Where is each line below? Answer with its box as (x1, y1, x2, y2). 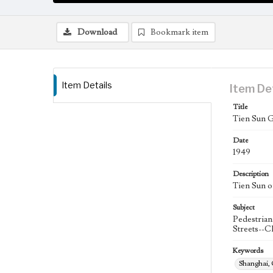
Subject (233, 203, 255, 212)
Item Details (62, 80, 112, 90)
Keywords (233, 246, 263, 255)
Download (77, 27, 117, 38)
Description (233, 169, 269, 179)
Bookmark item (151, 27, 208, 38)
